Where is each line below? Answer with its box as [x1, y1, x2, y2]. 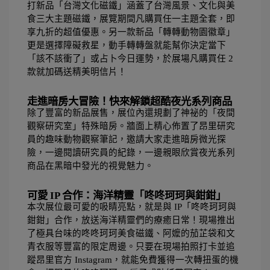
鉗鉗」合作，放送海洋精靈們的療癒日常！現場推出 [27, 215, 235, 225]
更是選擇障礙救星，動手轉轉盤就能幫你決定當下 [27, 40, 226, 51]
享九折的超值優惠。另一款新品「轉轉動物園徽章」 [27, 27, 235, 37]
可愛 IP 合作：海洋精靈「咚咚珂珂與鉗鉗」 [27, 190, 226, 202]
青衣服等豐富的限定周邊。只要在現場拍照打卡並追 [27, 242, 235, 252]
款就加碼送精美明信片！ [27, 67, 127, 77]
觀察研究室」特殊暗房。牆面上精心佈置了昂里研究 [27, 121, 235, 131]
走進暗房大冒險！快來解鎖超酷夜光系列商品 [27, 96, 232, 108]
